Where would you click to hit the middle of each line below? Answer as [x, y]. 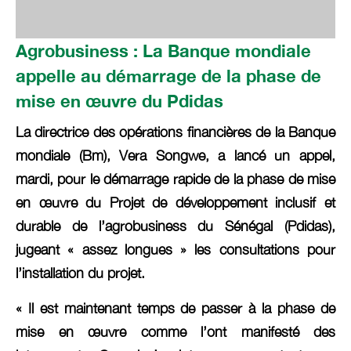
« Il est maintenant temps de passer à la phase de [175, 308]
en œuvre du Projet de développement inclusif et [175, 203]
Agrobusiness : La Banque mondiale [163, 51]
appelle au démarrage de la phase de [168, 76]
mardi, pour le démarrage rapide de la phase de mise [175, 179]
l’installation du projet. [80, 273]
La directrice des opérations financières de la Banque [175, 132]
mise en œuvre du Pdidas [119, 101]
